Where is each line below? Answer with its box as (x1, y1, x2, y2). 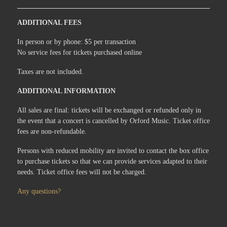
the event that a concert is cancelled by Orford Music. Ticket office (17, 117, 210, 125)
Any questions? (17, 187, 61, 196)
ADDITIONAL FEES (17, 19, 82, 27)
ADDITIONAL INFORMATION (17, 87, 116, 95)
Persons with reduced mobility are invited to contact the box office (17, 147, 209, 155)
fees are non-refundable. (17, 128, 87, 136)
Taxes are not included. (17, 68, 84, 76)
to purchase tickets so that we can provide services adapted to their (17, 158, 207, 166)
